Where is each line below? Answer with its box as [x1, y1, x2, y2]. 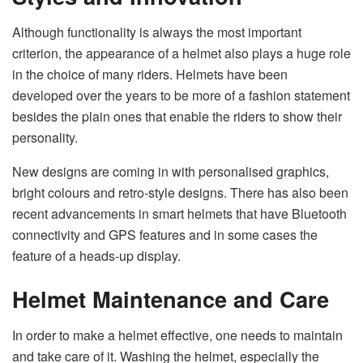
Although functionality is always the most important [12, 22, 301, 41]
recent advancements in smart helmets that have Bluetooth [12, 203, 347, 223]
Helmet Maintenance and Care [12, 283, 329, 315]
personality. [12, 127, 78, 147]
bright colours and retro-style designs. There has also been [12, 182, 348, 202]
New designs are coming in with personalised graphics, [12, 161, 329, 181]
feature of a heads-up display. [12, 246, 181, 265]
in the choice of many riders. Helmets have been [12, 64, 288, 83]
